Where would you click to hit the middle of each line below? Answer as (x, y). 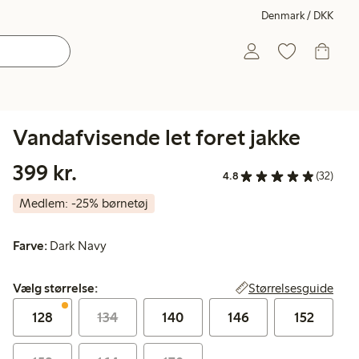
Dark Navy (79, 246)
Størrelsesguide (291, 288)
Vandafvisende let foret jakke (157, 137)
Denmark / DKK (297, 16)
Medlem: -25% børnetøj (84, 204)
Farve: (30, 246)
